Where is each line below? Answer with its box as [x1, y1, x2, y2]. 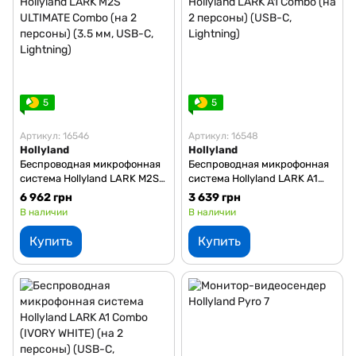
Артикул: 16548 [188, 130, 258, 141]
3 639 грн [188, 190, 241, 204]
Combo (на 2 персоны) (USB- [188, 186, 328, 199]
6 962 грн [20, 190, 72, 204]
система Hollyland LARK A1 [188, 172, 318, 184]
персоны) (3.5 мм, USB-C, [20, 200, 143, 213]
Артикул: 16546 [20, 130, 89, 141]
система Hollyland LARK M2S [20, 172, 159, 184]
